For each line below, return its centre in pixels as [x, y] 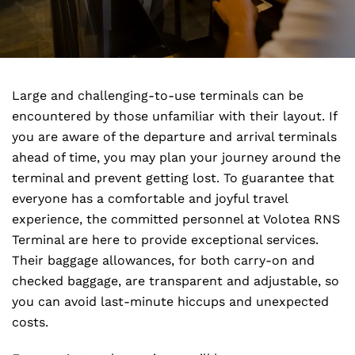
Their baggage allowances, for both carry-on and [163, 260]
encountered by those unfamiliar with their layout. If [174, 116]
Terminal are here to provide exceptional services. [165, 240]
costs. [30, 322]
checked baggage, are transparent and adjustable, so [176, 281]
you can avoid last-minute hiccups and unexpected [170, 302]
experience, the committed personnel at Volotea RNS [176, 219]
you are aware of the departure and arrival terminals [174, 137]
